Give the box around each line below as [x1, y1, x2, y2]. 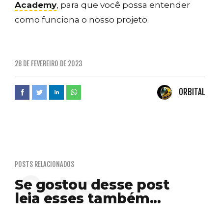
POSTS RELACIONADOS [15, 160, 74, 168]
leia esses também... [15, 190, 161, 207]
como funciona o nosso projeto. [15, 15, 149, 25]
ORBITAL [179, 86, 205, 97]
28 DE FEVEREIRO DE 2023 [15, 59, 82, 68]
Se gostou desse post [15, 176, 169, 193]
